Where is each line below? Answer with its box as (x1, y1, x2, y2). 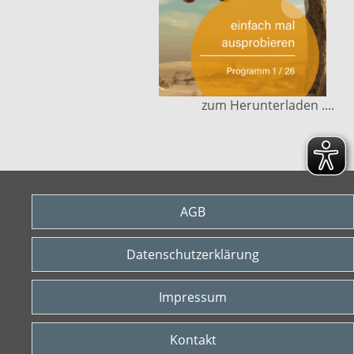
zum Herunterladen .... (201, 96, 334, 114)
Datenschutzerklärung (126, 246, 259, 263)
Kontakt (169, 331, 217, 348)
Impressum (159, 288, 227, 306)
